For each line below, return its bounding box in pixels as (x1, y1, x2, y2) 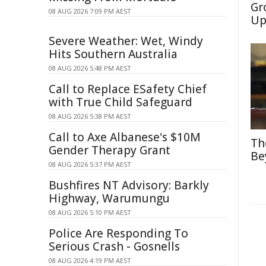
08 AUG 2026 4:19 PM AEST (49, 256, 131, 265)
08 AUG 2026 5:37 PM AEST (49, 160, 131, 169)
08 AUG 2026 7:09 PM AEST (49, 7, 131, 15)
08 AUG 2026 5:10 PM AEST (49, 208, 131, 217)
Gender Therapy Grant (49, 142, 170, 158)
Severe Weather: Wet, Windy (49, 33, 203, 49)
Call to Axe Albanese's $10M (49, 129, 201, 145)
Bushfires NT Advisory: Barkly (49, 178, 209, 193)
